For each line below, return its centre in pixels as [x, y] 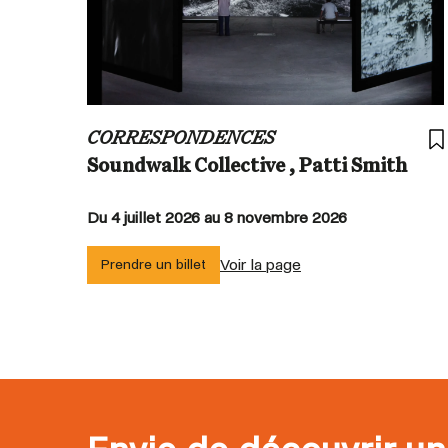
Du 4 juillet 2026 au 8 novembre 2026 [217, 217]
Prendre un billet [153, 264]
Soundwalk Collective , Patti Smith [247, 166]
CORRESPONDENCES [181, 138]
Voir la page [260, 264]
